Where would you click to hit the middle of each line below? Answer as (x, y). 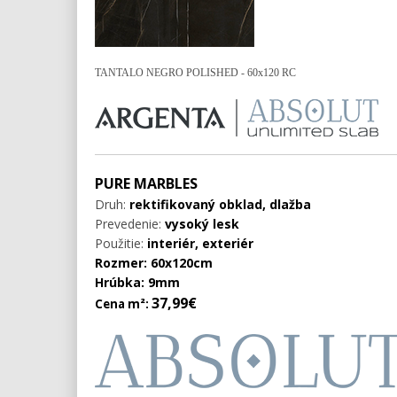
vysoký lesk (202, 223)
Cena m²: (123, 304)
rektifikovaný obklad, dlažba (218, 204)
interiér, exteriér (200, 243)
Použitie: (121, 243)
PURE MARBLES (146, 183)
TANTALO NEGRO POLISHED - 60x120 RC (195, 72)
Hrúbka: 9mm (137, 282)
